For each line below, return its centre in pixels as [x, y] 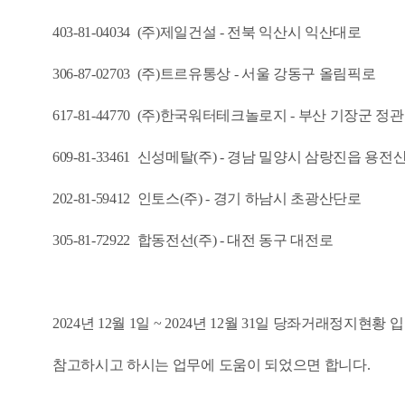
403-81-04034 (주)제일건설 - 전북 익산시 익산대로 [207, 33]
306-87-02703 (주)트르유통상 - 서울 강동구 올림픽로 [214, 74]
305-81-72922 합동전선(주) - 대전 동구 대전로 [193, 240]
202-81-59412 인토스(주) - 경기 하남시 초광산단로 [207, 199]
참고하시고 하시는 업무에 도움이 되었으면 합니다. [212, 365]
